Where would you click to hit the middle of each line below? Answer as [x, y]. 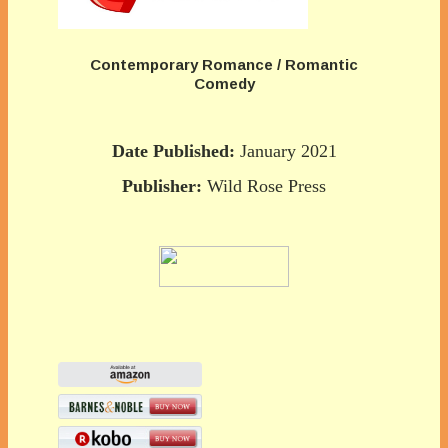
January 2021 [285, 150]
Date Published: [173, 150]
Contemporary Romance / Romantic [224, 64]
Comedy [224, 83]
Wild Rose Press [264, 185]
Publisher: [162, 185]
